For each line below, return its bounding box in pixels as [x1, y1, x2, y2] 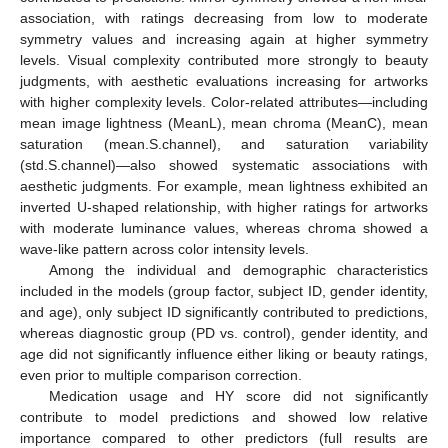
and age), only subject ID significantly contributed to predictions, [20, 303, 428, 320]
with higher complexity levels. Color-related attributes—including [20, 93, 428, 110]
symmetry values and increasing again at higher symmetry [20, 30, 428, 47]
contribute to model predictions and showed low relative [20, 408, 428, 425]
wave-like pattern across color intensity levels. [20, 240, 309, 257]
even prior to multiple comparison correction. [20, 366, 302, 383]
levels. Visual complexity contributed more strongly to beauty [20, 51, 428, 68]
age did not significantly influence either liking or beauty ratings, [20, 345, 428, 362]
